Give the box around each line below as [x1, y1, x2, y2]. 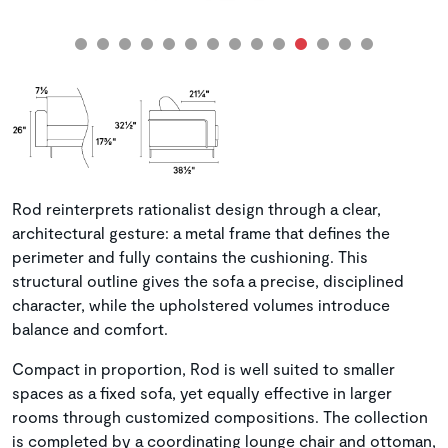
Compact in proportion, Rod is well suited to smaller [12, 359, 395, 379]
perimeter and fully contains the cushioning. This [12, 247, 368, 267]
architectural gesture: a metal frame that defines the [12, 223, 390, 243]
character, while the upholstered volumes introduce [12, 295, 390, 315]
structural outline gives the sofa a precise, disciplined [12, 271, 404, 291]
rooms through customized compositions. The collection [12, 407, 428, 427]
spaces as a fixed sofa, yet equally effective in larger [12, 383, 392, 403]
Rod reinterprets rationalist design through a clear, [12, 199, 381, 219]
